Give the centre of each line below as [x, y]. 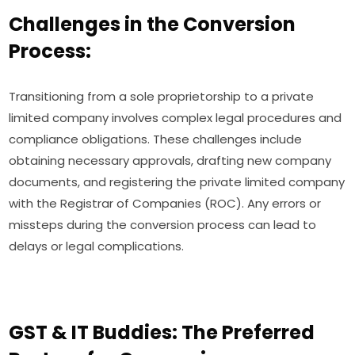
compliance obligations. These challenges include [156, 139]
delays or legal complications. [97, 246]
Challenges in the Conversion [153, 25]
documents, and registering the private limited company [177, 182]
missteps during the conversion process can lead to [163, 225]
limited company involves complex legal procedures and [176, 118]
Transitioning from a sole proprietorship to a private [162, 97]
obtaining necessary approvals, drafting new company [170, 161]
